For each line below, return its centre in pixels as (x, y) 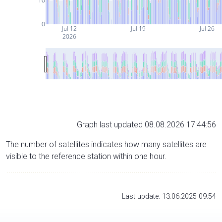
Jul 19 (138, 28)
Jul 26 (206, 28)
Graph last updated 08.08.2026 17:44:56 (146, 124)
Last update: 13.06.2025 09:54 (169, 196)
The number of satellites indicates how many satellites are (106, 144)
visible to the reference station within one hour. (86, 156)
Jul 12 (69, 28)
